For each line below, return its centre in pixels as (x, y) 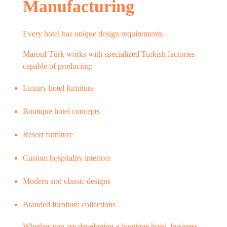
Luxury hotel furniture (58, 88)
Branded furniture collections (69, 204)
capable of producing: (58, 66)
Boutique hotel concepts (61, 111)
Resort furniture (48, 135)
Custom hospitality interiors (67, 158)
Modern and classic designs (67, 181)
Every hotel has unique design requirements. (93, 34)
